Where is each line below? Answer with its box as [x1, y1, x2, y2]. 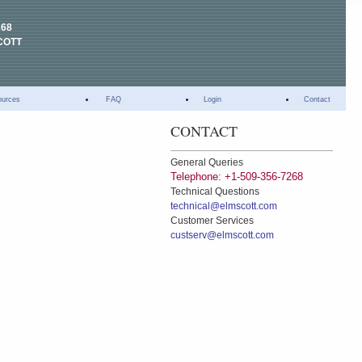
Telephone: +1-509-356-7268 [170, 170, 303, 183]
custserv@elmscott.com [170, 229, 274, 241]
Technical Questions [170, 185, 259, 197]
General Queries [170, 156, 243, 168]
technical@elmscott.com [170, 200, 277, 212]
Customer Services [170, 214, 254, 226]
